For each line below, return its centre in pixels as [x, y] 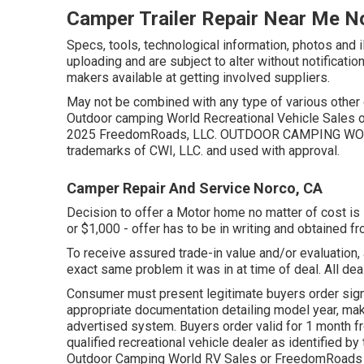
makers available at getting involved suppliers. [198, 78]
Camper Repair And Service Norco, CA [195, 188]
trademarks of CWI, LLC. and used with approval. [203, 151]
